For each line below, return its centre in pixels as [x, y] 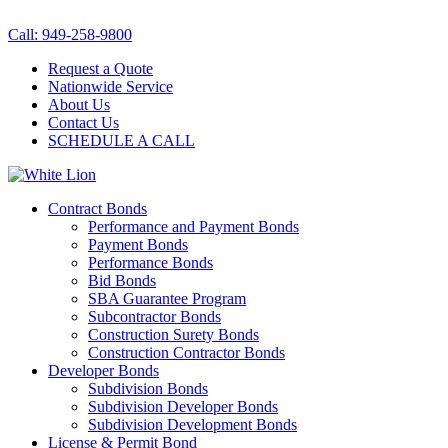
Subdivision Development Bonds [192, 424]
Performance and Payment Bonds [193, 226]
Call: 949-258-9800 [70, 34]
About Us [79, 104]
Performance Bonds [150, 262]
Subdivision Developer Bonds [183, 406]
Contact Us [83, 122]
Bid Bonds [122, 280]
